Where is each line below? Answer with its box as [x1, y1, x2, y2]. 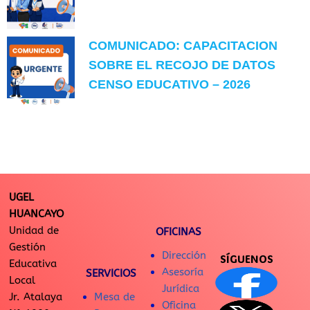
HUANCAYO [9, 208, 64, 220]
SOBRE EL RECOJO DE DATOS [89, 58, 276, 73]
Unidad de [9, 224, 59, 237]
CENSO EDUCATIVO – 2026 [89, 77, 251, 92]
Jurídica [162, 282, 199, 295]
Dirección [162, 249, 206, 262]
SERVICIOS [85, 267, 136, 280]
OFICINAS [156, 226, 201, 238]
